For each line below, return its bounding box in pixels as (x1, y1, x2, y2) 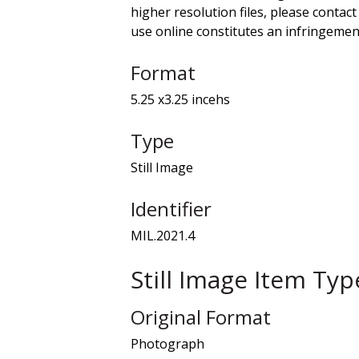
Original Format (131, 303, 271, 330)
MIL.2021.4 (131, 226, 195, 244)
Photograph (131, 334, 204, 353)
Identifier (131, 195, 212, 222)
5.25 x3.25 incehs (131, 90, 230, 108)
